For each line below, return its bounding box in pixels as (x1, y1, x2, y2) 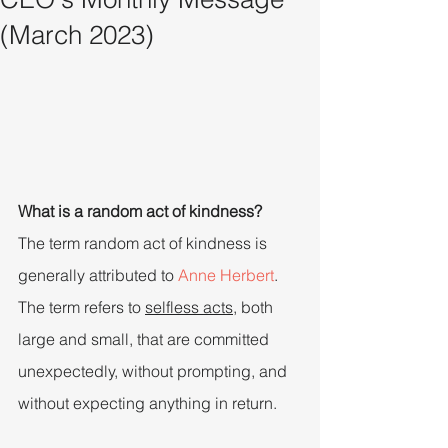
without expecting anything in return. (18, 392, 277, 413)
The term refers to (18, 296, 145, 317)
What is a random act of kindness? (18, 200, 262, 221)
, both (233, 296, 277, 317)
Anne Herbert (178, 264, 274, 285)
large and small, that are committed (18, 328, 273, 349)
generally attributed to (18, 264, 178, 285)
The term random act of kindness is (18, 232, 271, 253)
